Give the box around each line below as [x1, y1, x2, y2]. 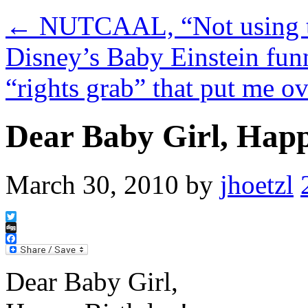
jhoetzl [220, 170, 294, 200]
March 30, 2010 [5, 170, 179, 200]
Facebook [5, 243, 48, 256]
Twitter [5, 221, 36, 234]
